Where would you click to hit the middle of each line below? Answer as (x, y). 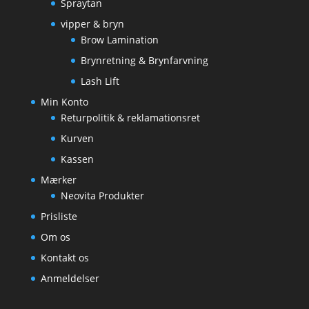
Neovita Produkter (102, 196)
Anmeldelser (70, 278)
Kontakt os (64, 258)
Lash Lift (100, 81)
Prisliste (59, 216)
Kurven (77, 138)
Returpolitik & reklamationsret (130, 118)
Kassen (77, 159)
